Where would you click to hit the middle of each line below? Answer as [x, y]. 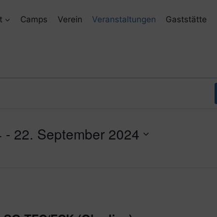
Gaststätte [186, 19]
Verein [70, 19]
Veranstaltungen [124, 19]
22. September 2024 [77, 134]
